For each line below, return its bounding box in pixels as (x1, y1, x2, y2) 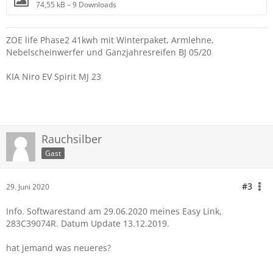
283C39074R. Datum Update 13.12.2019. (6, 218, 169, 229)
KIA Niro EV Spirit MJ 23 (6, 71, 101, 82)
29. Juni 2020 (6, 182, 49, 192)
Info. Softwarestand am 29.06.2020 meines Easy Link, (6, 205, 222, 217)
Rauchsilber (41, 132, 102, 146)
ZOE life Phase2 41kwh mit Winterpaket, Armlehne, (6, 34, 214, 46)
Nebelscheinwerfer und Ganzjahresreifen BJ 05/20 (6, 46, 211, 58)
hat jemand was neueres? (6, 242, 111, 253)
